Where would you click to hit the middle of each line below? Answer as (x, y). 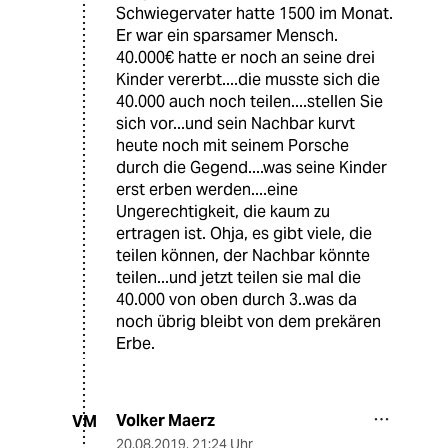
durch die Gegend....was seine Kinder (251, 168)
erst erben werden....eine (207, 190)
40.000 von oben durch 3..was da (236, 300)
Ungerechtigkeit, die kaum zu (223, 212)
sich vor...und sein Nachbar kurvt (235, 124)
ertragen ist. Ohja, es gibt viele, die (244, 234)
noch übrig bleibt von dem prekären (248, 322)
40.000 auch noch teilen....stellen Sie (249, 102)
